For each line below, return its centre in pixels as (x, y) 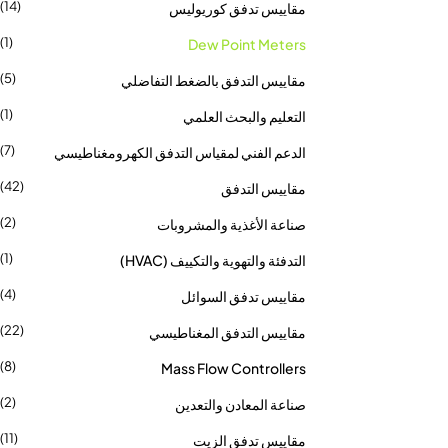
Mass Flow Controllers (233, 368)
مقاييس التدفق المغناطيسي (227, 332)
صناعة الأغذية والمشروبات (231, 224)
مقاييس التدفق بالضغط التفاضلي (213, 80)
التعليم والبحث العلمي (244, 116)
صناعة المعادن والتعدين (240, 404)
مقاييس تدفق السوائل (243, 296)
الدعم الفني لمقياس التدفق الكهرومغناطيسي (180, 152)
